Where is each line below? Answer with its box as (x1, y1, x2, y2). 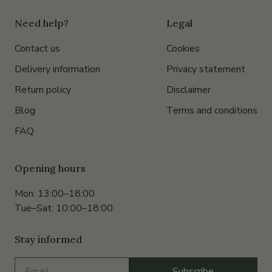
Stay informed (15, 233, 82, 246)
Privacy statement (166, 63, 245, 76)
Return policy (15, 83, 71, 97)
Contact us (15, 42, 60, 56)
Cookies (166, 42, 200, 56)
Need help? (15, 17, 69, 30)
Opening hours (15, 162, 86, 175)
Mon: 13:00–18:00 (15, 187, 95, 201)
